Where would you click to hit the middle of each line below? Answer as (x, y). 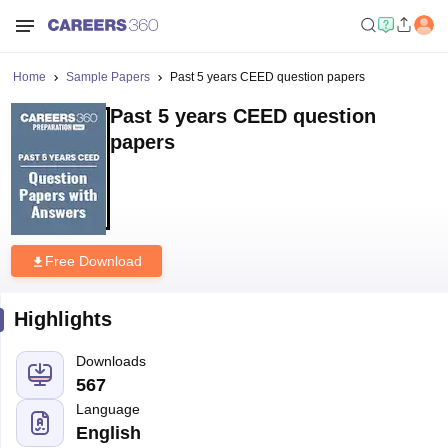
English (108, 433)
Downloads (110, 361)
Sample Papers (107, 77)
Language (107, 409)
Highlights (62, 319)
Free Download (93, 261)
